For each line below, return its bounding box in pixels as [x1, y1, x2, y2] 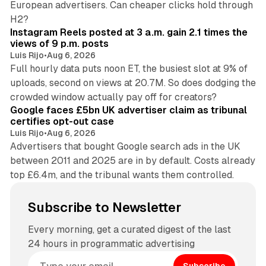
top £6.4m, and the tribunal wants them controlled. [9, 169, 234, 181]
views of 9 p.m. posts [9, 38, 109, 50]
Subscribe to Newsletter [27, 200, 181, 216]
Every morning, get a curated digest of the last [27, 224, 231, 236]
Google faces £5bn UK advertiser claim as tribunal [9, 104, 247, 116]
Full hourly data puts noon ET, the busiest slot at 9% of [9, 63, 248, 75]
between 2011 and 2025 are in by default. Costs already [9, 155, 255, 167]
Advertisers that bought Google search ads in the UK [9, 141, 240, 153]
